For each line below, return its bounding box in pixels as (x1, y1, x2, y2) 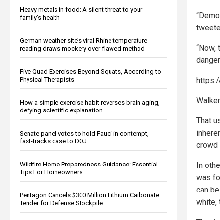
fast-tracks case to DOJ (20, 137, 87, 145)
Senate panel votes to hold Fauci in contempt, (20, 129, 149, 137)
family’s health (20, 13, 60, 21)
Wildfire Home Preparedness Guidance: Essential (20, 160, 158, 168)
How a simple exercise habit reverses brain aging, (20, 98, 160, 106)
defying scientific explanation (20, 106, 103, 114)
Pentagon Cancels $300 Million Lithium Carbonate (20, 191, 159, 199)
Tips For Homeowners (20, 168, 82, 176)
